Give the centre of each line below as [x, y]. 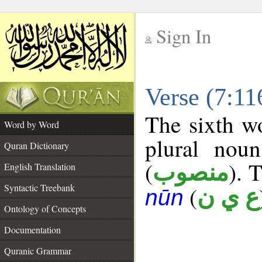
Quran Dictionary [37, 145]
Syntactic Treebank [39, 187]
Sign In [184, 36]
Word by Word [32, 124]
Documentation [32, 230]
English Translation [40, 166]
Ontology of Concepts [45, 208]
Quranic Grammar [38, 251]
